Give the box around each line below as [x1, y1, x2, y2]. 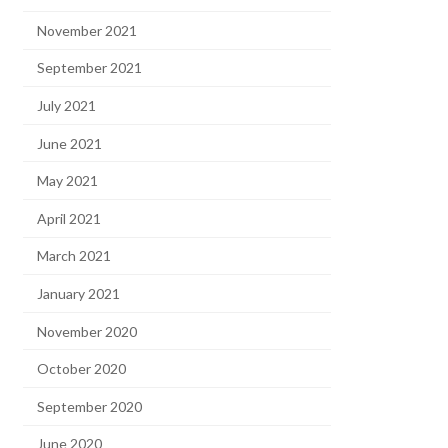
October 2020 [37, 360, 127, 378]
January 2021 [37, 285, 121, 303]
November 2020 [37, 322, 138, 340]
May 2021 [37, 172, 99, 190]
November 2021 [37, 21, 138, 39]
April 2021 [37, 209, 102, 227]
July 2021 [37, 97, 97, 115]
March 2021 [37, 247, 112, 265]
